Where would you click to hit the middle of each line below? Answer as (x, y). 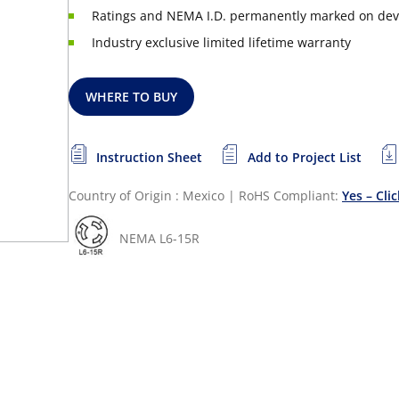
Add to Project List (305, 157)
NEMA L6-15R (159, 238)
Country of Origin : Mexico (147, 195)
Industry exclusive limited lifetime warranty (221, 42)
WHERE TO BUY (132, 97)
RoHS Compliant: (290, 195)
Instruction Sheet (149, 157)
